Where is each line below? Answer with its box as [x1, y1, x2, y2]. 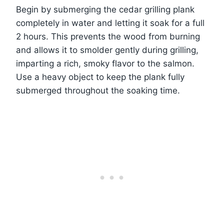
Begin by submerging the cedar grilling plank [16, 4, 194, 14]
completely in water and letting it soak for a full [16, 17, 204, 28]
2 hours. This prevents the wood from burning [16, 31, 200, 41]
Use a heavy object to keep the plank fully [16, 71, 184, 82]
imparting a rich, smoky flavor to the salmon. [16, 58, 194, 68]
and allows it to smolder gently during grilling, [16, 44, 198, 55]
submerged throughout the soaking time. [16, 85, 180, 95]
